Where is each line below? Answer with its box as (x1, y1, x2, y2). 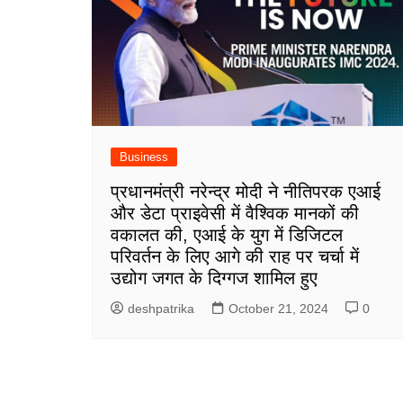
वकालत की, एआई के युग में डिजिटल (111, 224, 343, 245)
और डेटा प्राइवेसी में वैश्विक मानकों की (111, 202, 359, 223)
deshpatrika (128, 300, 194, 316)
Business (120, 149, 168, 164)
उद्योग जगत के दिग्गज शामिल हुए (111, 267, 318, 288)
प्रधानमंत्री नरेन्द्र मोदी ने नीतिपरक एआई (111, 181, 381, 201)
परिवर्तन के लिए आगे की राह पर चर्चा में (111, 246, 359, 266)
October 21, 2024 (228, 300, 328, 316)
